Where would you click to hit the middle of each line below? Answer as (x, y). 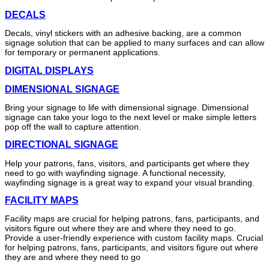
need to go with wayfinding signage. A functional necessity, (115, 173)
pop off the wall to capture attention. (73, 127)
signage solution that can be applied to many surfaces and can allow (134, 43)
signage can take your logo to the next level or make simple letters (131, 117)
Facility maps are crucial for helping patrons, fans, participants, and (132, 219)
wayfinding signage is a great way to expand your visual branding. (130, 182)
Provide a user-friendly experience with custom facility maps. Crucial (134, 238)
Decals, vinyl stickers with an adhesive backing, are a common (123, 33)
